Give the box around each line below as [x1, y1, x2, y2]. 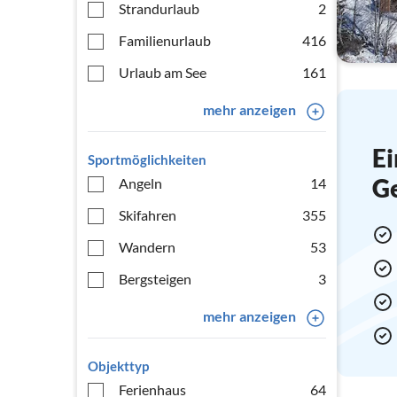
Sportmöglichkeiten [88, 152, 206, 167]
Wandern [119, 238, 175, 255]
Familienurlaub [119, 32, 211, 49]
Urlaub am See [119, 64, 206, 81]
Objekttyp [88, 358, 149, 374]
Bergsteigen [119, 270, 191, 287]
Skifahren [119, 206, 176, 223]
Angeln [119, 175, 162, 191]
